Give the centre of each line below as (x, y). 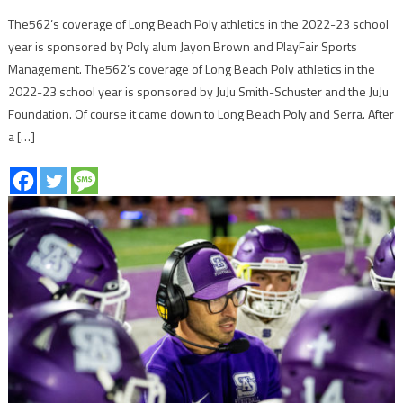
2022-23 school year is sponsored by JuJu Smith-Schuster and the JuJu (199, 92)
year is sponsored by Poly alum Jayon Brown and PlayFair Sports (183, 47)
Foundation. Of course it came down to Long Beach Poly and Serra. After (201, 114)
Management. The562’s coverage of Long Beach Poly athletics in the (192, 69)
